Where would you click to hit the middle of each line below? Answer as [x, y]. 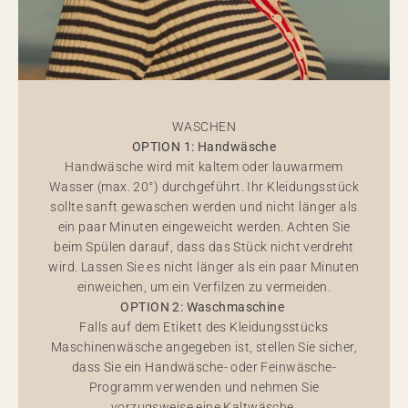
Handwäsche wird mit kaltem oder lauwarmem [204, 167]
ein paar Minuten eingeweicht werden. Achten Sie [204, 227]
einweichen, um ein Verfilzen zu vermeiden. [204, 287]
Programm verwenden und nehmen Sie [204, 387]
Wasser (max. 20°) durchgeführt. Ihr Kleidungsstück [204, 187]
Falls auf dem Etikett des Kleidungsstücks [204, 327]
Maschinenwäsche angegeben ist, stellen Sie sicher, [204, 347]
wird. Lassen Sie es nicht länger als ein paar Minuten [204, 267]
